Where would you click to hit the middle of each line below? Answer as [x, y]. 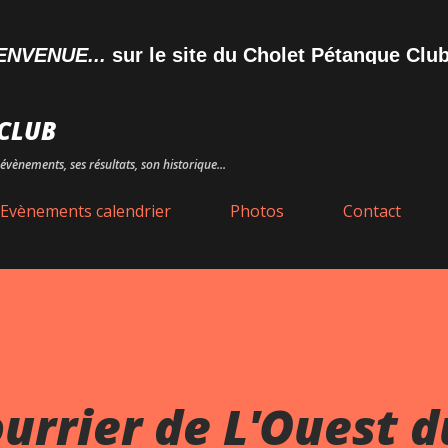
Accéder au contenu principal [224, 24]
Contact [372, 211]
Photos [257, 211]
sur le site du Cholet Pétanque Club [232, 55]
